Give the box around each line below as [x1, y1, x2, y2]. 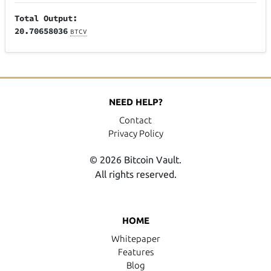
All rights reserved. [94, 168, 177, 180]
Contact [119, 114, 152, 125]
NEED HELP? [108, 96, 163, 107]
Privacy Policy [108, 128, 163, 139]
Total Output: [15, 13, 78, 24]
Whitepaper [111, 233, 160, 244]
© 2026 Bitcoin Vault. [90, 154, 181, 165]
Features [117, 246, 154, 257]
